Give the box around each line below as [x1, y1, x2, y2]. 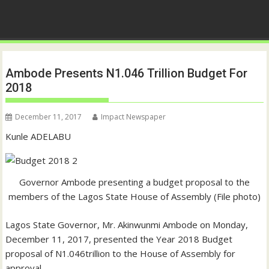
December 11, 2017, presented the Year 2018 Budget [5, 232, 233, 245]
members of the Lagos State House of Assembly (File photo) [8, 190, 261, 203]
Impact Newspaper [101, 112, 166, 122]
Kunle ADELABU [5, 130, 71, 143]
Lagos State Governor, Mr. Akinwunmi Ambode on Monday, [5, 218, 249, 231]
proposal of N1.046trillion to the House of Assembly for [5, 247, 236, 259]
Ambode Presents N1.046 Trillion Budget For [5, 66, 248, 81]
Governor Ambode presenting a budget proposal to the [19, 176, 250, 189]
